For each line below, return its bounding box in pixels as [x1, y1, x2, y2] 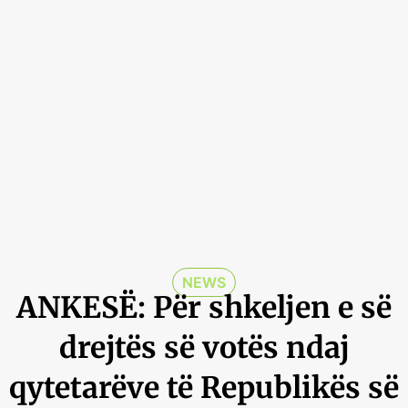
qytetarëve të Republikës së [9, 369, 399, 406]
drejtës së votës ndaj [58, 329, 350, 366]
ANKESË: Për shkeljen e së [16, 289, 392, 326]
